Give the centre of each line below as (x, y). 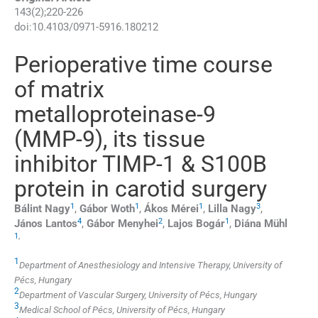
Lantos (61, 224)
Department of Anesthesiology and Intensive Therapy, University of (150, 265)
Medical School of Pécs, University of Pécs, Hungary (122, 309)
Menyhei (138, 224)
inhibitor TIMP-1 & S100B (141, 164)
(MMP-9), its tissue (110, 139)
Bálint (28, 209)
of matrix (59, 90)
